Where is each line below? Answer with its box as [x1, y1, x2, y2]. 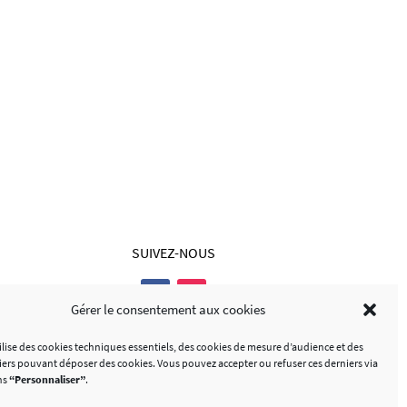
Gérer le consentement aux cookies [71, 301, 265, 318]
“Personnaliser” [9, 372, 85, 386]
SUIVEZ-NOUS [132, 243, 216, 263]
